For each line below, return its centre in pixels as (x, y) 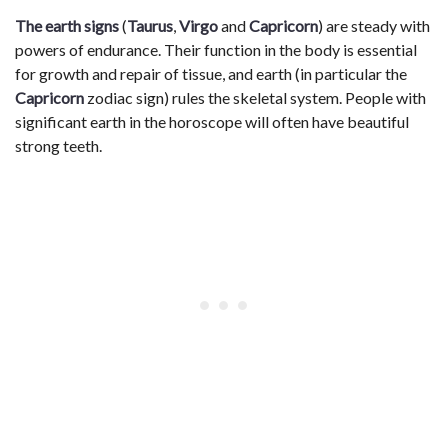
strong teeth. (58, 146)
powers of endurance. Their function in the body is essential (216, 50)
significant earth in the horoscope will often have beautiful (212, 122)
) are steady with (374, 26)
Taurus (150, 26)
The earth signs (67, 26)
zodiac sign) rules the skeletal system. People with (255, 98)
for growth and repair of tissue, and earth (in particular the (211, 74)
